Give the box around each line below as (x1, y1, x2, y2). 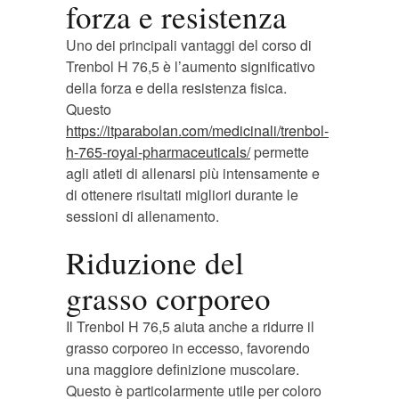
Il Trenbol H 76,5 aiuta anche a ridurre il (66, 316, 314, 337)
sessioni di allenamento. (66, 206, 219, 226)
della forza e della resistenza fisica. (66, 77, 287, 98)
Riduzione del (66, 241, 244, 283)
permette (250, 142, 309, 162)
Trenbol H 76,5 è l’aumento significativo (66, 56, 315, 77)
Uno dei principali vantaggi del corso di (66, 35, 312, 55)
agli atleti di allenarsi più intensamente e (66, 163, 320, 183)
